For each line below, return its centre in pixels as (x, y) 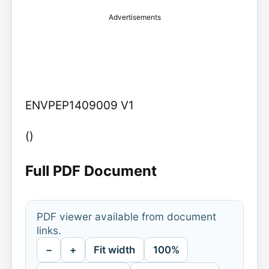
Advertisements (134, 17)
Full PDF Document (91, 171)
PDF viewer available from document (126, 217)
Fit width (115, 250)
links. (49, 231)
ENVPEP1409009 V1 (79, 105)
